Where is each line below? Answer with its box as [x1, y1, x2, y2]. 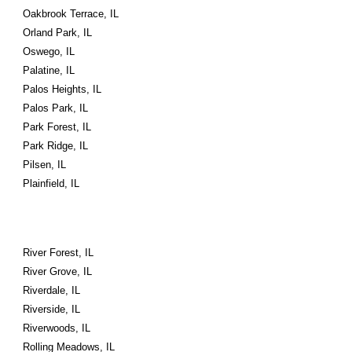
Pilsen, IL [23, 159, 67, 170]
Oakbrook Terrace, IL [23, 8, 119, 20]
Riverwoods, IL [23, 322, 91, 334]
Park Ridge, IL [23, 140, 89, 152]
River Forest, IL [23, 247, 94, 258]
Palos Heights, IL [23, 83, 102, 95]
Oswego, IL [23, 46, 75, 57]
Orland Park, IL [23, 27, 93, 38]
